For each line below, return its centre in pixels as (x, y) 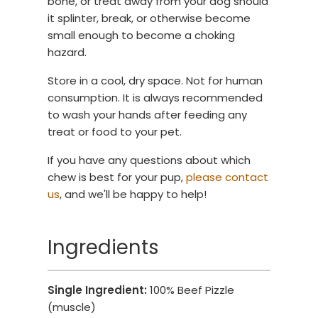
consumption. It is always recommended (155, 97)
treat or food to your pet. (115, 131)
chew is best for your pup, (117, 177)
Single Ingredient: (99, 290)
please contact (227, 177)
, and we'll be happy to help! (133, 194)
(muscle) (72, 307)
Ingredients (104, 247)
